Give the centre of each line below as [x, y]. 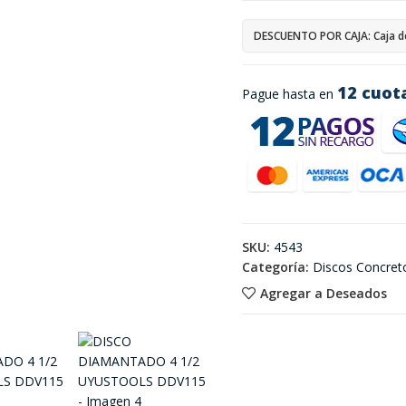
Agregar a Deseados [323, 293]
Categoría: [275, 267]
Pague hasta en [289, 94]
